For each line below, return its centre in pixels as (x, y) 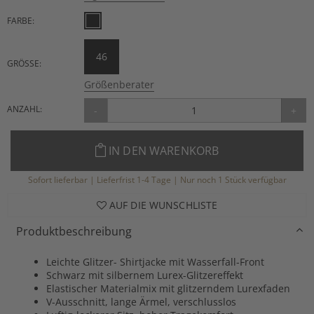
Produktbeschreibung (74, 231)
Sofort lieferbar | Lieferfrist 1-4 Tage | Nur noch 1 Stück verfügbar (157, 179)
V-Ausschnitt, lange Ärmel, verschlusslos (141, 301)
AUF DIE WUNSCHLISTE (162, 205)
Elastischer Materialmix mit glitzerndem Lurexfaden (168, 288)
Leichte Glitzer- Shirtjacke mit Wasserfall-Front (155, 261)
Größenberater (119, 84)
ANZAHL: (25, 109)
